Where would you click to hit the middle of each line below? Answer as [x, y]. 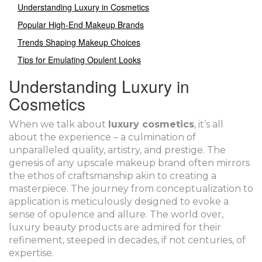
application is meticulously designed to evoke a [119, 202]
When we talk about [58, 125]
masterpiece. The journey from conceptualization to [131, 189]
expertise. [31, 253]
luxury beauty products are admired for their [115, 227]
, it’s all [209, 125]
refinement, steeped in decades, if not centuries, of [127, 240]
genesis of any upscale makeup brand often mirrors [129, 163]
